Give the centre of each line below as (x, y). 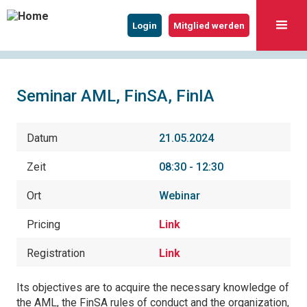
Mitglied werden (209, 25)
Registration (56, 253)
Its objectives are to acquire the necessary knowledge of (153, 287)
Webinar (180, 196)
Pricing (44, 224)
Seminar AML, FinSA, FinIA (115, 96)
